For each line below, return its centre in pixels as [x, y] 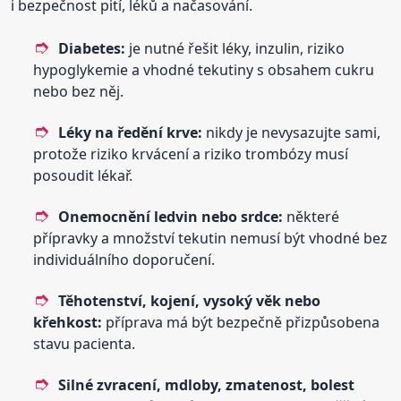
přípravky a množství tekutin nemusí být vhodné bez [211, 238]
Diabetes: [92, 48]
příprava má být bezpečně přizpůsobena [241, 322]
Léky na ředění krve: [131, 132]
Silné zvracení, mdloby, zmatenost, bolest [207, 384]
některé [311, 216]
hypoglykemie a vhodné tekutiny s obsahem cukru [204, 69]
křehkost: [68, 322]
